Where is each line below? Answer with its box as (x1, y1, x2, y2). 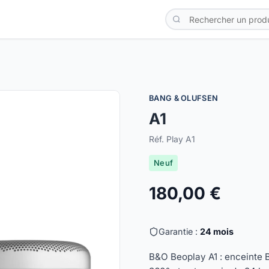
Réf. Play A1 (149, 134, 195, 144)
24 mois (200, 226, 234, 237)
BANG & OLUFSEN (149, 94, 219, 103)
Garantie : (159, 226, 200, 237)
